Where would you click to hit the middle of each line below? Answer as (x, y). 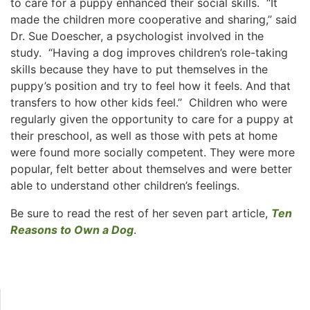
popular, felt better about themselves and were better (151, 168)
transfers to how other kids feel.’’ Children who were (149, 102)
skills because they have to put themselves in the (139, 69)
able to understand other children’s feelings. (125, 185)
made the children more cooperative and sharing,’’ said (154, 19)
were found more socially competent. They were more (153, 152)
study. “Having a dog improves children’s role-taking (149, 52)
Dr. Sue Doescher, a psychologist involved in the (137, 36)
